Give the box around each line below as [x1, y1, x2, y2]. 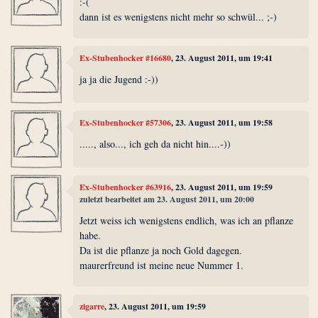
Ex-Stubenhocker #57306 [79, 116, 172, 129]
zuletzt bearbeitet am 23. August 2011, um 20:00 [79, 193, 255, 206]
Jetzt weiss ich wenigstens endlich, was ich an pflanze [79, 213, 294, 227]
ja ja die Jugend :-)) [79, 72, 159, 86]
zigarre [79, 300, 105, 313]
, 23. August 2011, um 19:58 [171, 116, 273, 129]
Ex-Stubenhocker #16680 [79, 52, 172, 65]
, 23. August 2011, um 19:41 [171, 52, 273, 65]
